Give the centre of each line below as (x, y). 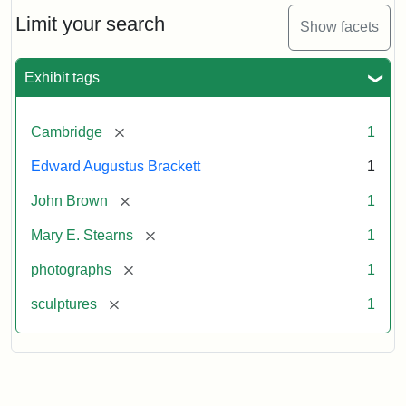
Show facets (339, 27)
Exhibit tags (62, 77)
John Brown (69, 200)
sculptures (64, 304)
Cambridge (67, 131)
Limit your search (90, 24)
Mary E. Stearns (82, 235)
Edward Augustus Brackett (116, 166)
